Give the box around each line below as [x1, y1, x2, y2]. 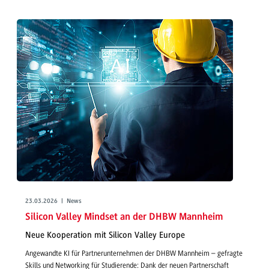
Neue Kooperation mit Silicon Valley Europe [25, 229, 185, 240]
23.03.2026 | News [25, 198, 82, 205]
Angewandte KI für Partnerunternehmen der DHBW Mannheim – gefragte [25, 249, 243, 258]
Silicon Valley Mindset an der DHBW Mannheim [25, 212, 223, 223]
